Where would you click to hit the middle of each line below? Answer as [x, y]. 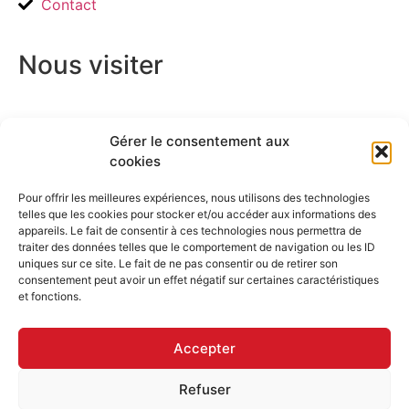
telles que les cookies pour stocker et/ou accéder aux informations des [197, 214]
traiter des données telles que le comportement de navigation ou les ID [197, 247]
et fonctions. [50, 296]
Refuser [204, 389]
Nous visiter [91, 64]
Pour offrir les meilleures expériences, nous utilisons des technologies [194, 198]
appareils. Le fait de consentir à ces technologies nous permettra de [190, 231]
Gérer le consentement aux [199, 141]
